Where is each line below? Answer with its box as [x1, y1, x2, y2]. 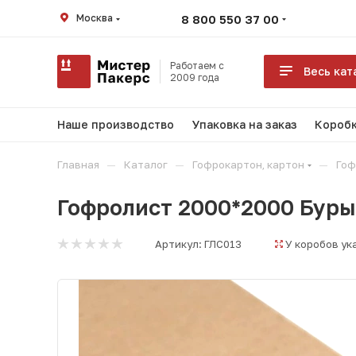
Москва [76, 11, 113, 24]
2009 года [170, 72, 219, 83]
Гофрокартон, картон [192, 158, 304, 171]
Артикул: [155, 238, 202, 250]
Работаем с [170, 60, 224, 72]
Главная [57, 158, 99, 171]
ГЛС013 [204, 238, 242, 250]
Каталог [124, 158, 168, 171]
